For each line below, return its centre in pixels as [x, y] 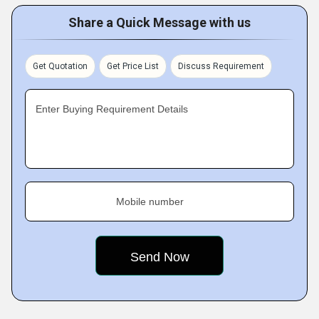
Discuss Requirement [221, 66]
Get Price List [133, 66]
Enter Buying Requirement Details [112, 109]
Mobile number [150, 202]
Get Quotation [60, 66]
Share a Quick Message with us [159, 22]
